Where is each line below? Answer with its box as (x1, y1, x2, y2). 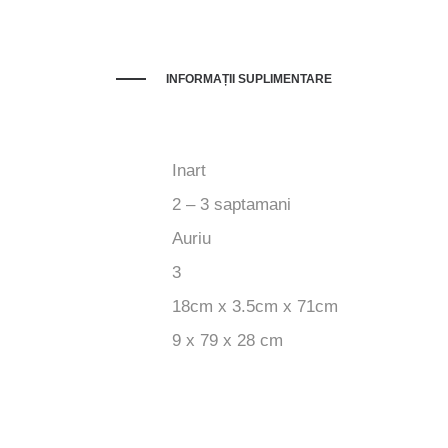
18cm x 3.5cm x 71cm (172, 296, 338, 316)
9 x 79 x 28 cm (172, 330, 283, 350)
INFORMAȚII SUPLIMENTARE (166, 71, 332, 86)
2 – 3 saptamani (172, 194, 291, 214)
